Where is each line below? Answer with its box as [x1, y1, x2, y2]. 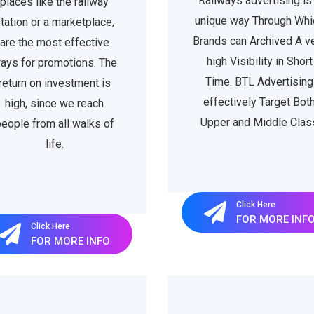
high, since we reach [5, 97, 104, 110]
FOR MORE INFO [31, 234, 111, 247]
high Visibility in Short [206, 55, 313, 68]
